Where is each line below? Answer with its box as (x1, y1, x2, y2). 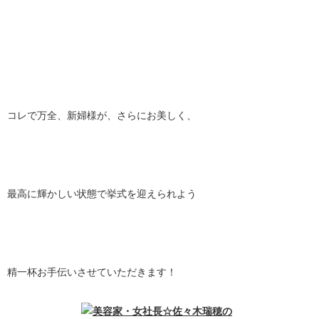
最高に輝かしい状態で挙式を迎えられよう (7, 188, 197, 199)
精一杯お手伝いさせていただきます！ (7, 266, 177, 278)
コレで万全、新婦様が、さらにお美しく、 (7, 110, 197, 121)
